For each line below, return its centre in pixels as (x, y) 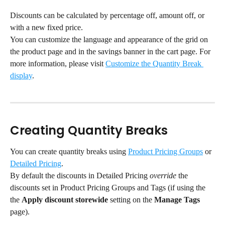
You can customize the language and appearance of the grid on (110, 39)
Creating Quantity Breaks (89, 130)
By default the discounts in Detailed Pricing (80, 175)
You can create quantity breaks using (69, 151)
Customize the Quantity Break (154, 63)
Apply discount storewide (65, 199)
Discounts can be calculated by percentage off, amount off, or (108, 15)
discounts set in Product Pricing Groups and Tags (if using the (109, 187)
